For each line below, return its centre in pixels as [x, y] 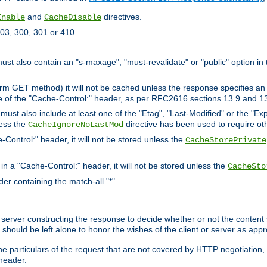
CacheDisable [73, 17]
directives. [122, 16]
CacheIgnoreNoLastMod [76, 124]
